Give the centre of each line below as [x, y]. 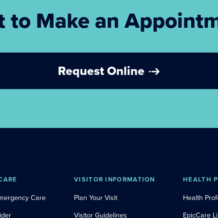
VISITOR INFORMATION [115, 179]
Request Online [105, 71]
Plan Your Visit [96, 198]
